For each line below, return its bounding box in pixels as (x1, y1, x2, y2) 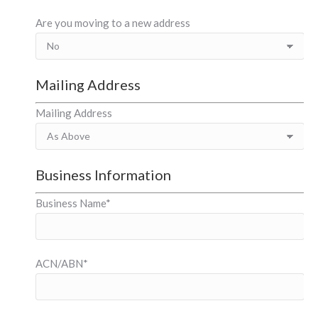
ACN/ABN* (35, 257, 88, 270)
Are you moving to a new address (35, 16, 190, 29)
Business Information (35, 166, 171, 183)
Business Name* (35, 197, 111, 209)
